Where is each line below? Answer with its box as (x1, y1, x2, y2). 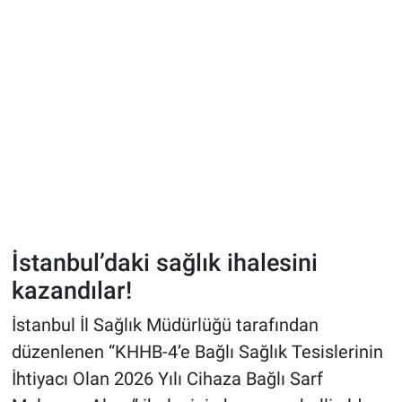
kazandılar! (11, 275, 132, 304)
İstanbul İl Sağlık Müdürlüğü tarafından (11, 314, 319, 336)
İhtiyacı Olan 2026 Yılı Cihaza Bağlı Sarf (11, 368, 323, 390)
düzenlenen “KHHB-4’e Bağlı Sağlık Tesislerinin (11, 341, 383, 363)
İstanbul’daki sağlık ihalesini (11, 248, 318, 276)
